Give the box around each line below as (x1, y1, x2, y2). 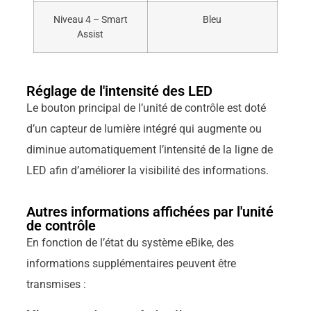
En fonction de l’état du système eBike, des (26, 236, 234, 250)
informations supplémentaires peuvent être (26, 257, 236, 271)
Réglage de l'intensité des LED (26, 82, 212, 99)
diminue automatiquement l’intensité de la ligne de (26, 142, 273, 156)
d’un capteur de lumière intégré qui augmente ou (26, 121, 262, 135)
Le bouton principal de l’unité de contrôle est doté (26, 101, 266, 115)
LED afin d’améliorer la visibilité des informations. (26, 163, 269, 177)
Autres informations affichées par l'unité (26, 203, 274, 221)
